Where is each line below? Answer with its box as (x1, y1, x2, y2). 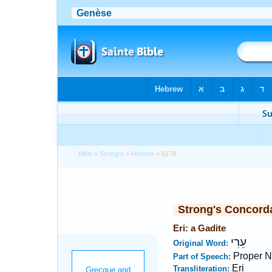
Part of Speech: (172, 252, 233, 261)
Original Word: (172, 239, 231, 248)
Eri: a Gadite (172, 223, 226, 233)
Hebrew (131, 150, 155, 157)
